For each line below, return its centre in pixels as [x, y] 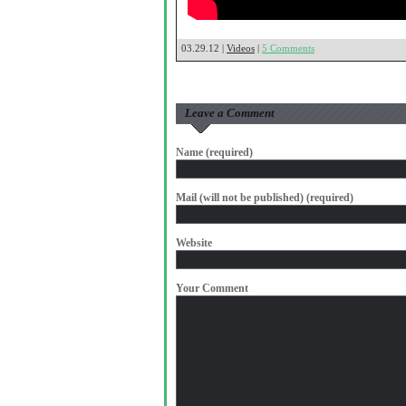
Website [194, 243]
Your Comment [212, 288]
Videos [241, 48]
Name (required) [214, 152]
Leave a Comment [230, 113]
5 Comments [288, 48]
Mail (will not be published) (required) [265, 198]
